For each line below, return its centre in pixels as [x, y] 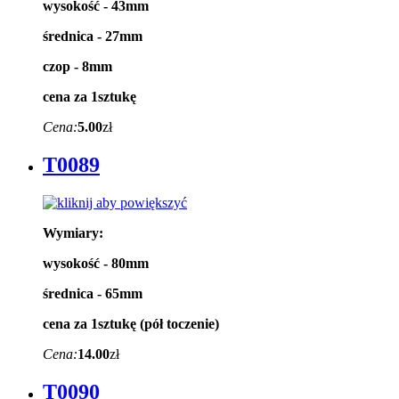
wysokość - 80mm [96, 264]
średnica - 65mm [93, 294]
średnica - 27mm [93, 37]
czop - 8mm [77, 67]
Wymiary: [73, 233]
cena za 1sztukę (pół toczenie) [131, 324]
